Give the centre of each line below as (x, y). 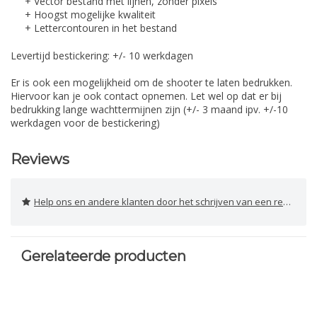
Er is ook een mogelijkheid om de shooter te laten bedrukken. (151, 83)
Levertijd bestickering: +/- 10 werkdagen (102, 56)
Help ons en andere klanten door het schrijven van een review (158, 202)
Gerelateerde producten (104, 257)
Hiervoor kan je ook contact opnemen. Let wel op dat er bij (146, 96)
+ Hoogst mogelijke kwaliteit (92, 15)
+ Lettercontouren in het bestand (101, 28)
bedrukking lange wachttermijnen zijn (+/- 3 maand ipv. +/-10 (149, 110)
